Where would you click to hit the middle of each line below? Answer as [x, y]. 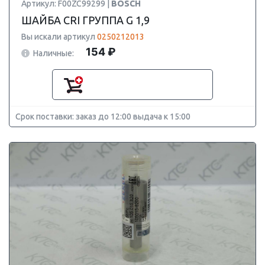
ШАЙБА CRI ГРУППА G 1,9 [85, 20]
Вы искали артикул [59, 37]
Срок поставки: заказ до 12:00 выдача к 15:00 [103, 117]
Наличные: [54, 53]
